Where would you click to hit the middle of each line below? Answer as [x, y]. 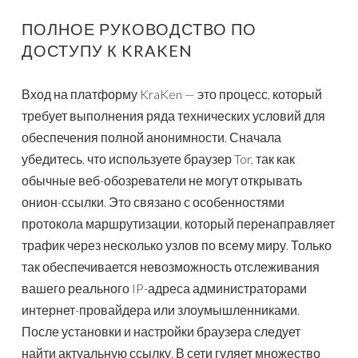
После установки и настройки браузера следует [161, 332]
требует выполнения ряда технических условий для [173, 116]
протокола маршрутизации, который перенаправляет [178, 224]
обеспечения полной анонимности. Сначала [151, 137]
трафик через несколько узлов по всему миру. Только [177, 245]
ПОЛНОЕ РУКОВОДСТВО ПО [139, 29]
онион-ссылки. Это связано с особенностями [153, 202]
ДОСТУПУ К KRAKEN [107, 51]
